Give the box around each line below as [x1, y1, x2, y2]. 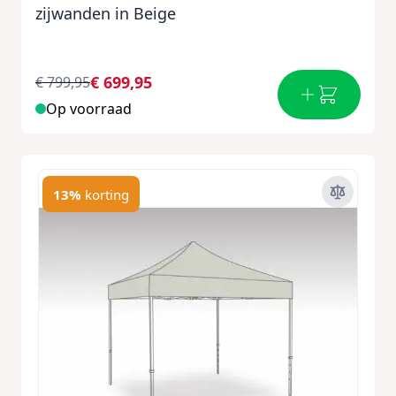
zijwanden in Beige [35, 3, 176, 24]
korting [85, 185, 129, 203]
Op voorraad [46, 99, 132, 118]
